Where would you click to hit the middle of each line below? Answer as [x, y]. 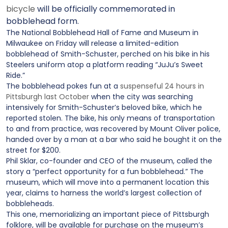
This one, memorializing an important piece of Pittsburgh [108, 214]
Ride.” [16, 75]
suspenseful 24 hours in [162, 86]
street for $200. [33, 150]
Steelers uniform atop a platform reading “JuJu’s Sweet [105, 65]
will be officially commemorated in [105, 9]
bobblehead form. [42, 21]
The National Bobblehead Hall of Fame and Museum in [102, 33]
